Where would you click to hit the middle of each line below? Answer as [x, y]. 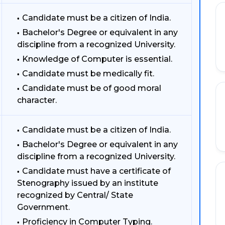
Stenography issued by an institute [88, 183]
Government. [43, 207]
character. [37, 100]
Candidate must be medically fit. [88, 74]
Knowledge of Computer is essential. [97, 59]
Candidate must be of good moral [92, 88]
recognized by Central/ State [75, 195]
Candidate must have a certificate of [96, 171]
